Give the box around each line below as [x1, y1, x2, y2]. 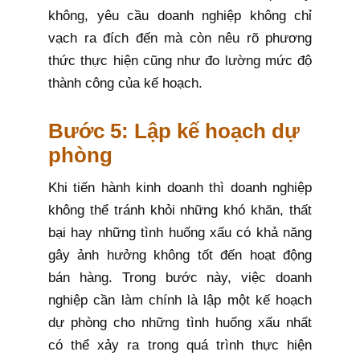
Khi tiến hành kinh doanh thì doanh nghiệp [48, 180, 312, 196]
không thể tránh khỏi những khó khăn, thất [48, 202, 312, 219]
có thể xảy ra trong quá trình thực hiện [48, 337, 312, 354]
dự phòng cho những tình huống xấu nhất [48, 315, 312, 331]
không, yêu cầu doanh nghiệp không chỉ [48, 8, 312, 24]
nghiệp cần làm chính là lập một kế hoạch [48, 292, 312, 309]
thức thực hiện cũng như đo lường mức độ [48, 53, 312, 69]
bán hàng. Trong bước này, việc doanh [48, 270, 312, 286]
